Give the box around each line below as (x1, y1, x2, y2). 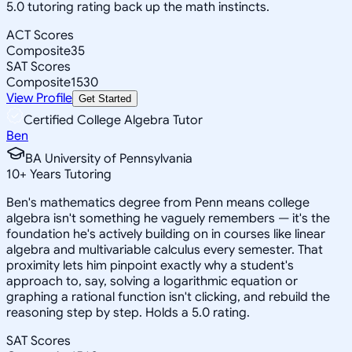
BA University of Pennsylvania (25, 150, 192, 167)
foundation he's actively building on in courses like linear (6, 225, 325, 242)
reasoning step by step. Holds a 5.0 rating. (6, 304, 250, 321)
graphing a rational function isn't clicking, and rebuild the (6, 288, 330, 305)
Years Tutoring (27, 166, 112, 182)
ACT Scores (6, 27, 74, 43)
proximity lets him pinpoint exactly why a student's (6, 257, 294, 273)
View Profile (6, 90, 72, 106)
